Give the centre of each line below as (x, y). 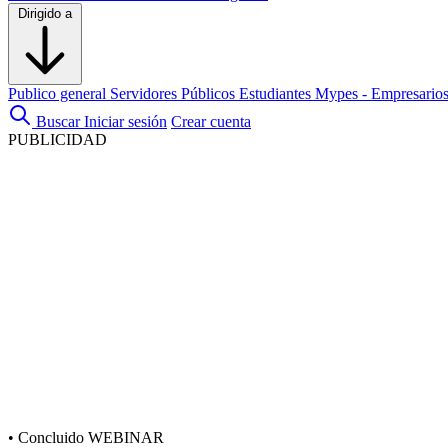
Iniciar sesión (125, 121)
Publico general (59, 93)
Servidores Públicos (174, 93)
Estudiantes (277, 93)
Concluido (51, 437)
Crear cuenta (211, 121)
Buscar (58, 121)
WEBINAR (126, 437)
